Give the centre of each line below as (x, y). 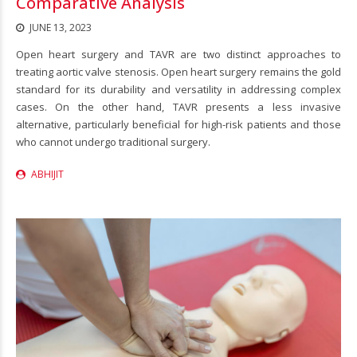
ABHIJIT (47, 174)
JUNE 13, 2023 (61, 27)
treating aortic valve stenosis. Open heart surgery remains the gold (178, 71)
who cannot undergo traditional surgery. (113, 141)
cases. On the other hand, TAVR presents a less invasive (178, 106)
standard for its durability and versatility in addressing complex (178, 89)
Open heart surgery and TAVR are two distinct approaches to (178, 54)
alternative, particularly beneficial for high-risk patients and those (178, 124)
